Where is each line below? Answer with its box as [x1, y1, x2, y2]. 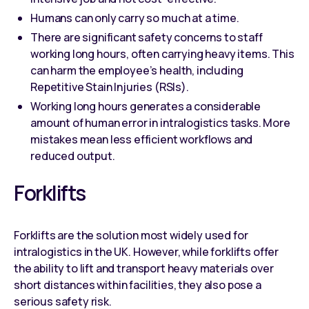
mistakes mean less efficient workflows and [30, 131, 253, 147]
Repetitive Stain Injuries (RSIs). [30, 79, 189, 94]
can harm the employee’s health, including [30, 62, 243, 78]
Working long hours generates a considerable [30, 98, 261, 114]
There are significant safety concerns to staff [30, 29, 263, 45]
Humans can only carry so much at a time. [30, 10, 239, 26]
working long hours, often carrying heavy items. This [30, 46, 295, 61]
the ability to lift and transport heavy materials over [14, 260, 274, 276]
